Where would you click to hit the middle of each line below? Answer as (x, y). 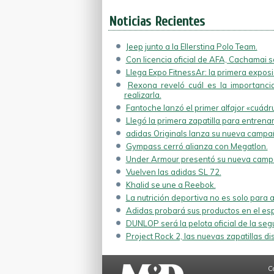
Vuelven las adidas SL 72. (173, 172)
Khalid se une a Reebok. (171, 185)
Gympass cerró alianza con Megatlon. (197, 146)
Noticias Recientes (157, 21)
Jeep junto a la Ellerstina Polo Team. (191, 46)
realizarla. (143, 95)
